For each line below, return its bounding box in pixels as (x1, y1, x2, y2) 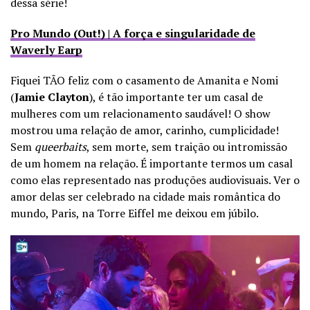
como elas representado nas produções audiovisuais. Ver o (10, 172, 300, 188)
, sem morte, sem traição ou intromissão (86, 139, 287, 155)
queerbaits (35, 139, 86, 155)
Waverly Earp (10, 42, 82, 58)
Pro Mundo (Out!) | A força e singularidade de (10, 26, 255, 42)
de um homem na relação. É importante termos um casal (10, 156, 293, 172)
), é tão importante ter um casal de (89, 89, 263, 105)
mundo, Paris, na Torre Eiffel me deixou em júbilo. (10, 206, 259, 221)
